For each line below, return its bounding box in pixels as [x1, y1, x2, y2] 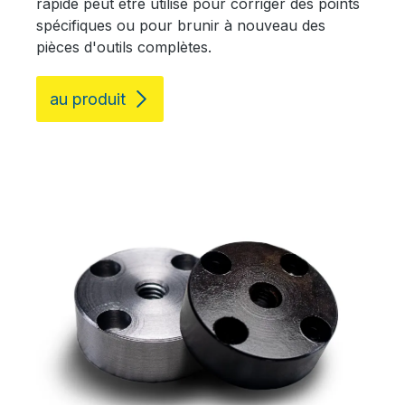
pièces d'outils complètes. [36, 38, 212, 57]
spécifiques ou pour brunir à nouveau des [36, 16, 325, 35]
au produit [50, 89, 126, 109]
